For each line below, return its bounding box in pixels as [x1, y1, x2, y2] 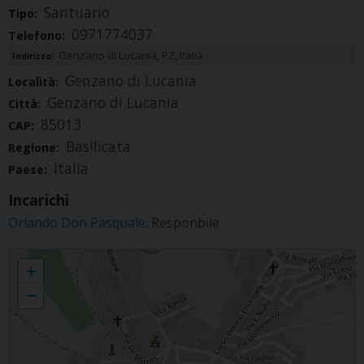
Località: [8, 74, 62, 90]
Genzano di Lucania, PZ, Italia [58, 48, 203, 63]
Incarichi [8, 190, 69, 210]
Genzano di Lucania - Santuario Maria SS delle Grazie [9, 249, 249, 264]
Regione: [8, 140, 63, 156]
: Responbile [145, 214, 219, 232]
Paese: [8, 162, 50, 178]
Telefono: [8, 28, 68, 44]
